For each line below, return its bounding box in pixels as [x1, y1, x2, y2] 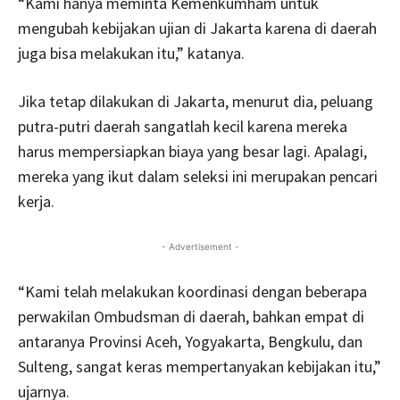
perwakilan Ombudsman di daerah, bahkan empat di [18, 305, 364, 327]
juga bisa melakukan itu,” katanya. [18, 42, 245, 63]
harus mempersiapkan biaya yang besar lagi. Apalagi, [18, 140, 367, 162]
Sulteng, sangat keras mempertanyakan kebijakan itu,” [18, 355, 381, 377]
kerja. [18, 190, 54, 212]
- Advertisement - [161, 240, 239, 252]
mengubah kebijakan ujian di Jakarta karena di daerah [18, 17, 377, 38]
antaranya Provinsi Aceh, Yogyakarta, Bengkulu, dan [18, 330, 362, 352]
